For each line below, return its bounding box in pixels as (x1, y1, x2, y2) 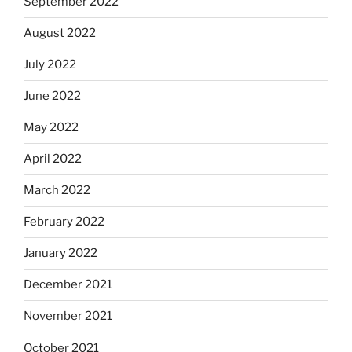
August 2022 (24, 26, 96, 41)
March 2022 (24, 183, 90, 198)
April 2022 (24, 152, 82, 167)
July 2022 (24, 57, 76, 72)
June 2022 (24, 89, 81, 104)
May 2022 (24, 120, 79, 135)
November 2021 (24, 309, 112, 324)
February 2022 (24, 214, 104, 229)
